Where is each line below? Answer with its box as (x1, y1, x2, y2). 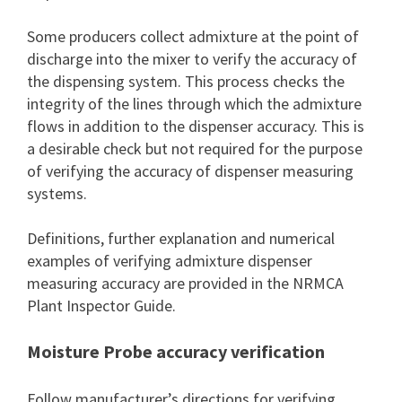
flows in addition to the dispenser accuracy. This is (27, 116, 364, 136)
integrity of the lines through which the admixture (27, 93, 362, 114)
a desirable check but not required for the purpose (27, 138, 363, 159)
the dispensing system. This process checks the (27, 71, 345, 92)
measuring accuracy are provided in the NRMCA (27, 273, 344, 293)
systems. (27, 183, 87, 204)
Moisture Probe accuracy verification (27, 340, 325, 363)
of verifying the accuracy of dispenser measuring (27, 161, 354, 181)
